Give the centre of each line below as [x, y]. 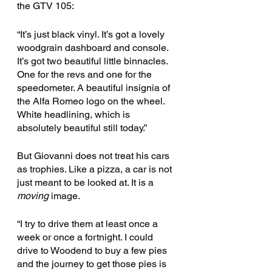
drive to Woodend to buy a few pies [93, 250]
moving [33, 195]
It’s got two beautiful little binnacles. [93, 61]
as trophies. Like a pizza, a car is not [96, 169]
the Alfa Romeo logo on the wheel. [92, 101]
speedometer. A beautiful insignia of [95, 87]
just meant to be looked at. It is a [87, 182]
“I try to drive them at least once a [89, 223]
